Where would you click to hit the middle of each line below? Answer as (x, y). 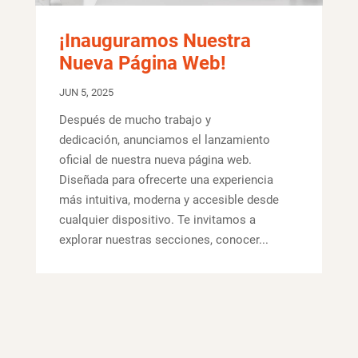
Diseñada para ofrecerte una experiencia (166, 179)
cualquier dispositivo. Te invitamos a (157, 219)
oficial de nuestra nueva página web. (155, 159)
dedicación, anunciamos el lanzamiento (164, 139)
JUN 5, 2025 (86, 92)
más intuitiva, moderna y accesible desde (169, 199)
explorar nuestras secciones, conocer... (163, 239)
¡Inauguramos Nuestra (155, 40)
